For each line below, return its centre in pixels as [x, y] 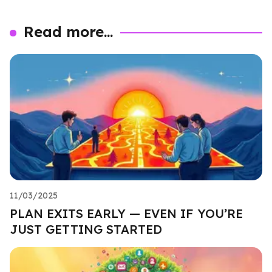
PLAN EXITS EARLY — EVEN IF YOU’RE [126, 213]
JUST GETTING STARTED [86, 229]
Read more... [69, 31]
